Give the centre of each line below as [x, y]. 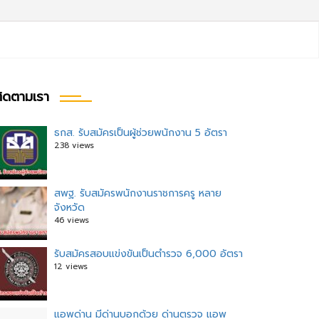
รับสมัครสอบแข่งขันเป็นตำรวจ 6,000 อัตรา [148, 254]
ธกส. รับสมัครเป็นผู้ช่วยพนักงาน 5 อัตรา [141, 133]
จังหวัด [69, 208]
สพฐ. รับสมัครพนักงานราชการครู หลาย [138, 193]
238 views [74, 146]
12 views [71, 267]
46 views [72, 220]
